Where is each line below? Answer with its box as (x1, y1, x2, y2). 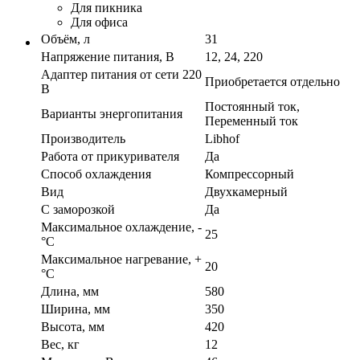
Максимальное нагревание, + (41, 252, 202, 267)
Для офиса (71, 15, 128, 30)
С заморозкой (41, 202, 115, 217)
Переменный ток (205, 114, 298, 129)
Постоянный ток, (205, 100, 300, 114)
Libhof (205, 132, 239, 146)
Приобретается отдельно (205, 75, 340, 89)
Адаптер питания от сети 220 (41, 67, 202, 82)
